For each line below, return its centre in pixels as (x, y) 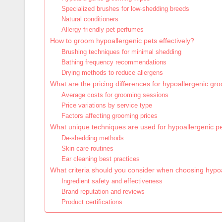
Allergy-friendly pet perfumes (102, 30)
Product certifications (92, 202)
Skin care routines (87, 149)
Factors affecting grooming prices (109, 116)
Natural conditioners (90, 19)
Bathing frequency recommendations (114, 62)
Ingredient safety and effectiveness (112, 181)
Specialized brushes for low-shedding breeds (125, 9)
